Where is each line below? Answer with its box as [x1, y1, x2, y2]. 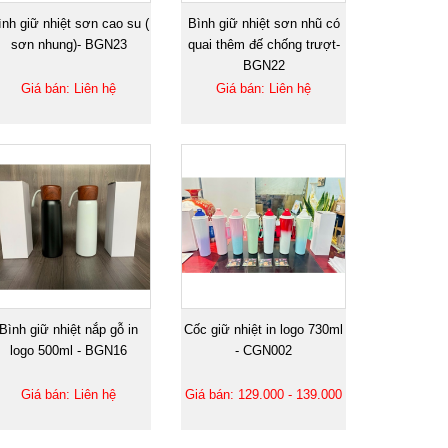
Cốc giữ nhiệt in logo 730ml [184, 321, 343, 337]
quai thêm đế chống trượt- [187, 36, 340, 52]
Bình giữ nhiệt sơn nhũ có [187, 15, 340, 31]
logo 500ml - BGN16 [10, 342, 127, 358]
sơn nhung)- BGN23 [10, 36, 127, 52]
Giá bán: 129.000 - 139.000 [185, 386, 342, 402]
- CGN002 [235, 342, 292, 358]
